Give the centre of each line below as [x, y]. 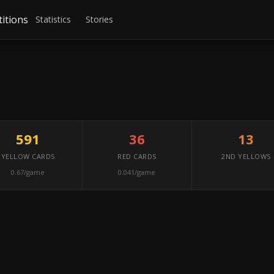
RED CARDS [137, 156]
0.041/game [137, 172]
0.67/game [28, 172]
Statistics [54, 19]
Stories [100, 19]
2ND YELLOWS [246, 156]
